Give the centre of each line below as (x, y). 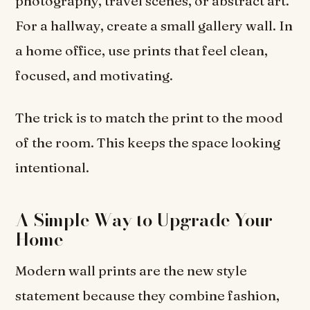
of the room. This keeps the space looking (148, 142)
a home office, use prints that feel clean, (142, 50)
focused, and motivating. (94, 75)
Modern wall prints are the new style (131, 271)
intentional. (53, 167)
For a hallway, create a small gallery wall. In (154, 25)
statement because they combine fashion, (148, 296)
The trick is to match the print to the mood (149, 117)
